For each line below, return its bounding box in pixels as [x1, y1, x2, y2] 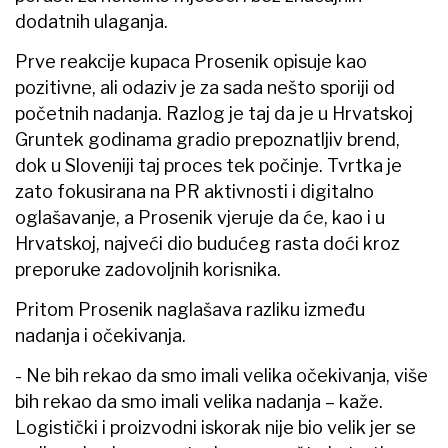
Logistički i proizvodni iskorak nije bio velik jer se [15, 416, 416, 438]
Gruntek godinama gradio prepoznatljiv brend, [15, 128, 400, 150]
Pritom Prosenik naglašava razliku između [15, 298, 365, 320]
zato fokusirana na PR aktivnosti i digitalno [15, 180, 374, 202]
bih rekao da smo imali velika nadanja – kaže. [15, 390, 383, 412]
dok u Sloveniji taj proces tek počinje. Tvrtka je [15, 154, 402, 176]
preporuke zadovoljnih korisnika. [15, 258, 281, 280]
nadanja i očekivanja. [15, 324, 186, 346]
